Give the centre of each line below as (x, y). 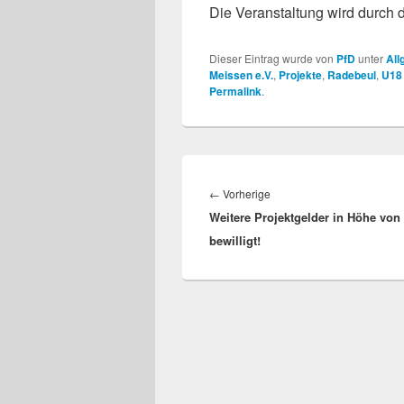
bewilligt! (235, 240)
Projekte (300, 74)
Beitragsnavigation (268, 172)
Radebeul (352, 74)
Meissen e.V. (241, 74)
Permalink (235, 91)
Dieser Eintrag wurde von (273, 58)
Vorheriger (297, 193)
